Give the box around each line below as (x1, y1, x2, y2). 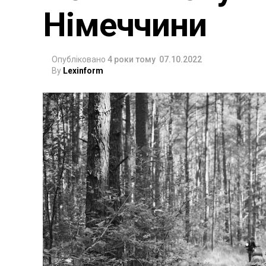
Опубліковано (52, 55, 106, 64)
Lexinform (63, 66, 103, 75)
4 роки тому (107, 55, 156, 64)
